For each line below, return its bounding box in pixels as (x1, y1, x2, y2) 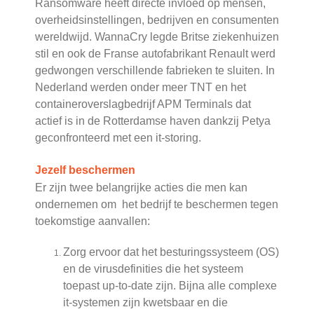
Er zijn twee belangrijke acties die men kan (35, 182, 247, 194)
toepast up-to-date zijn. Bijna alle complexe (63, 280, 277, 292)
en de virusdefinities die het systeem (63, 263, 243, 275)
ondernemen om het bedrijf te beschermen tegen (35, 198, 278, 211)
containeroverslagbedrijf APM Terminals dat (35, 98, 251, 111)
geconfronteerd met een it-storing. (35, 132, 204, 144)
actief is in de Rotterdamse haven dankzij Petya (35, 115, 271, 128)
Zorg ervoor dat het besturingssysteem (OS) (63, 246, 279, 259)
